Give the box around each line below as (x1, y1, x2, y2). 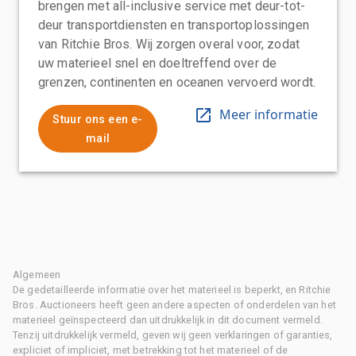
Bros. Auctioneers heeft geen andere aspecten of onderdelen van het (13, 298, 336, 311)
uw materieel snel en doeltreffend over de (38, 55, 277, 71)
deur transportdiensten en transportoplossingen (38, 17, 309, 33)
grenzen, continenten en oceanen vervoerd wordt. (38, 74, 316, 90)
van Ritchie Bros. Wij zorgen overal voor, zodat (38, 36, 300, 52)
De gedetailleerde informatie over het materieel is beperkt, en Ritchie (13, 283, 331, 296)
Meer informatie (219, 105, 318, 123)
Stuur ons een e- (52, 112, 143, 126)
